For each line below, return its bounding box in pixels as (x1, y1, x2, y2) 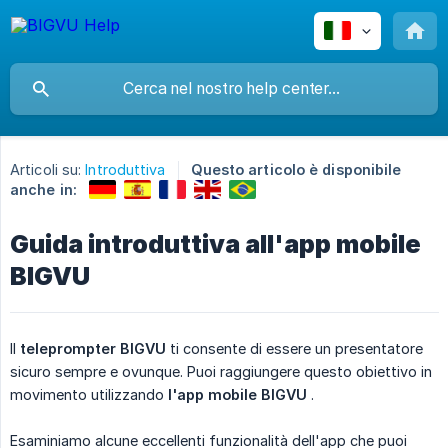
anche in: (10, 181, 77, 198)
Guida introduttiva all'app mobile (10, 228, 421, 259)
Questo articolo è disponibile (190, 161, 402, 179)
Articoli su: (10, 161, 82, 179)
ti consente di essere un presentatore (166, 339, 423, 357)
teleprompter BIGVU (20, 339, 166, 357)
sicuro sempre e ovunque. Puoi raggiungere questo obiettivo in (10, 362, 432, 380)
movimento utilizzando (10, 385, 168, 403)
